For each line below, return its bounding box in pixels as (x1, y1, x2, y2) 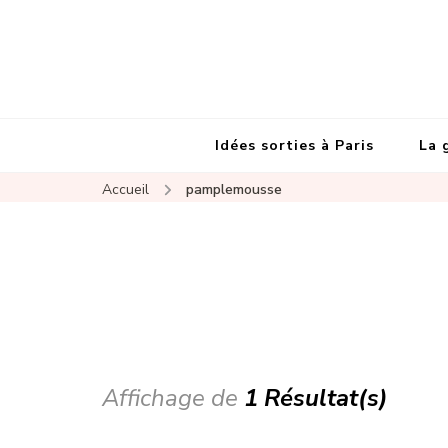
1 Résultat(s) (244, 382, 388, 415)
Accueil (102, 180, 149, 199)
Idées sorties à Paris (215, 136, 374, 155)
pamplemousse (185, 180, 282, 199)
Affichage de (102, 382, 244, 415)
